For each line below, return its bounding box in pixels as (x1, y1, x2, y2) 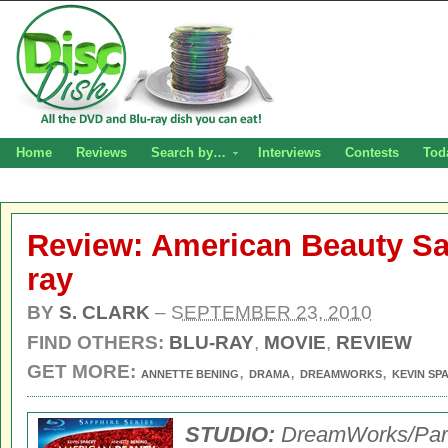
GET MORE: (27, 361, 136, 382)
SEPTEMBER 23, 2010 (171, 302, 372, 323)
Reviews (75, 145, 127, 160)
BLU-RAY (169, 332, 254, 353)
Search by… (150, 145, 226, 160)
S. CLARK (59, 302, 150, 323)
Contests (344, 145, 399, 160)
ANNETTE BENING (141, 368, 239, 380)
